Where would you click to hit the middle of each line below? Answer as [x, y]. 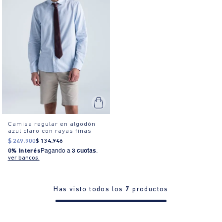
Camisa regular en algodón [52, 124]
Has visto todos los [90, 190]
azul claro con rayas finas [50, 131]
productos [149, 190]
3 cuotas [84, 151]
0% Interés [24, 151]
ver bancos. [24, 158]
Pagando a [56, 151]
